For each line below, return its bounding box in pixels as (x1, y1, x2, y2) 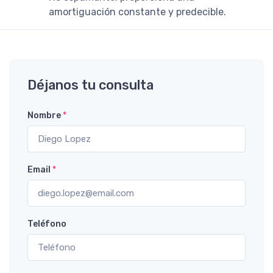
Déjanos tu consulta (27, 77, 154, 93)
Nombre (27, 110, 63, 121)
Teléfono (27, 218, 66, 229)
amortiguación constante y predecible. (49, 5, 226, 18)
